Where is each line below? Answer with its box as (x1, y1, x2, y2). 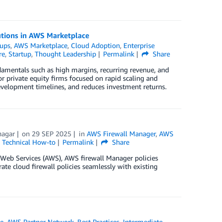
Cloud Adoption (71, 41, 120, 50)
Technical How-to (1, 138, 55, 146)
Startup (8, 50, 31, 58)
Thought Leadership (34, 50, 96, 58)
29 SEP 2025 (32, 129, 72, 138)
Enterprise (123, 41, 155, 50)
